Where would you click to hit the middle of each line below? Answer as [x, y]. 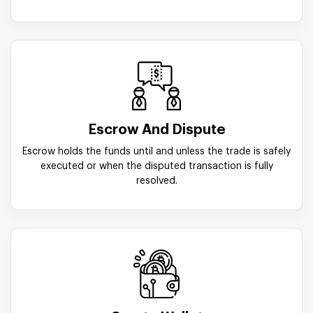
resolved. [156, 181]
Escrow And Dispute [156, 130]
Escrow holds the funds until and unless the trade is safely [156, 151]
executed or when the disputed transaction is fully [156, 166]
